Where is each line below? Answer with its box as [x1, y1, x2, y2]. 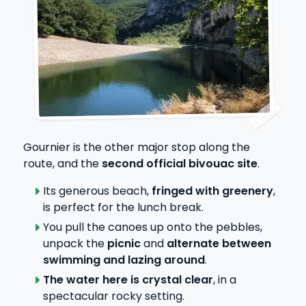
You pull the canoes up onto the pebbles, [42, 219, 262, 236]
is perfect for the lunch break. [42, 199, 204, 216]
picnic [104, 236, 143, 252]
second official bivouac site [99, 156, 258, 172]
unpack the [42, 236, 105, 252]
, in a [212, 271, 236, 288]
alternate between [166, 236, 271, 252]
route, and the [23, 156, 99, 172]
